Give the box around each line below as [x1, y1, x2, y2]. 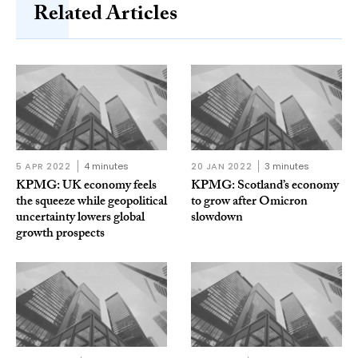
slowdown [191, 207, 243, 229]
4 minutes [83, 159, 129, 173]
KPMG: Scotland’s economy [191, 175, 339, 197]
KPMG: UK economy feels [16, 175, 157, 197]
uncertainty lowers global [16, 207, 145, 229]
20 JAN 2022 [191, 159, 253, 173]
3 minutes [265, 159, 310, 173]
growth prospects [16, 223, 105, 245]
